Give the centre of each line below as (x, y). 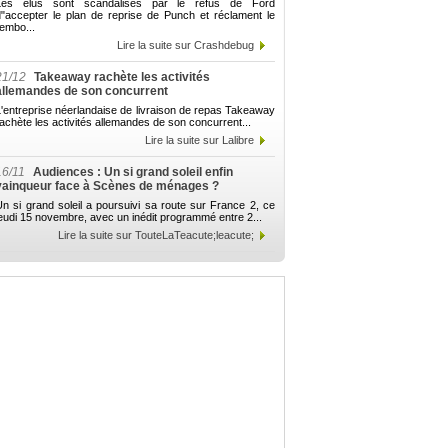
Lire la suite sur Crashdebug (185, 45)
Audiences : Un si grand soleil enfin (131, 172)
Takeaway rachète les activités (120, 77)
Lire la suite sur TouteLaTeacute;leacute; (156, 235)
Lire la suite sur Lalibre (199, 140)
